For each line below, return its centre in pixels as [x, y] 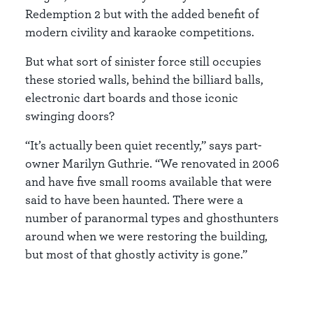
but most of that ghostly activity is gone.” [136, 254]
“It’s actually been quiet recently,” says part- [144, 145]
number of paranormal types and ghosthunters [152, 218]
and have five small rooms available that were [148, 182]
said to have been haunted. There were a [134, 200]
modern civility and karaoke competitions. [140, 32]
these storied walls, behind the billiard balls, [144, 80]
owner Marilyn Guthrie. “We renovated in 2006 [152, 163]
